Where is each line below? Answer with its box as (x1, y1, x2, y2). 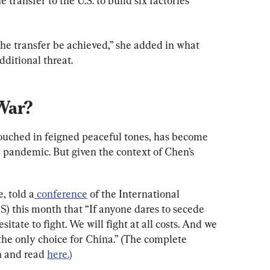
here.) (47, 248, 72, 261)
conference (34, 187, 87, 201)
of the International (87, 187, 182, 201)
